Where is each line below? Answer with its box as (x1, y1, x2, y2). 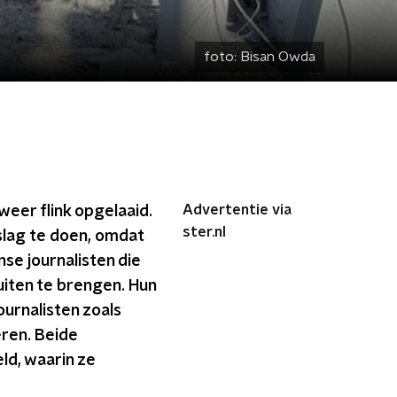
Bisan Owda (240, 50, 315, 64)
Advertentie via (183, 203, 292, 217)
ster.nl (183, 225, 226, 239)
